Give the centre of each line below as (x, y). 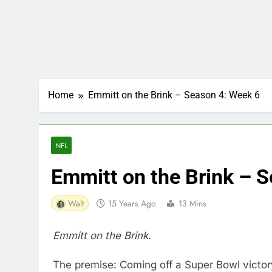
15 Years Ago (132, 204)
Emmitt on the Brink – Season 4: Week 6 (174, 95)
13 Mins (192, 204)
